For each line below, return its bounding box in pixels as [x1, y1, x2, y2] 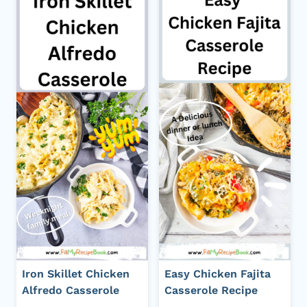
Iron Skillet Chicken [22, 267, 130, 281]
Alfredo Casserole [22, 284, 119, 297]
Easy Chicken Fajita [164, 267, 271, 281]
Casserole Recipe [164, 284, 258, 297]
